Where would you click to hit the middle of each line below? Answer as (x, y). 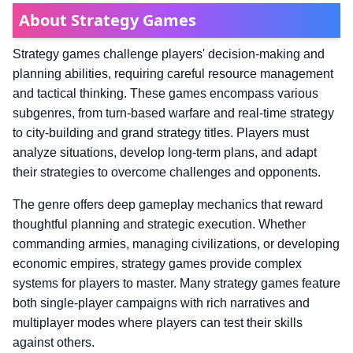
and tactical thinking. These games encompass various (165, 94)
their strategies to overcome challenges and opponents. (167, 173)
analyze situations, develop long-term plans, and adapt (165, 153)
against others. (54, 343)
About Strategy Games (108, 20)
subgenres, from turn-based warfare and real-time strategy (173, 113)
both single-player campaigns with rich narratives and (161, 303)
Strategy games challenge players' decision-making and (169, 54)
